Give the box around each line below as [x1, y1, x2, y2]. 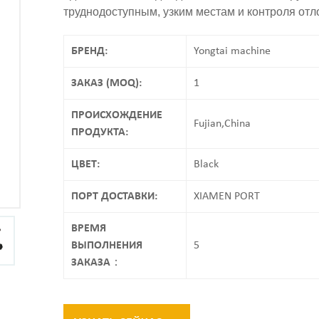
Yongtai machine [194, 45, 271, 57]
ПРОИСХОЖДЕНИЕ [71, 109, 162, 121]
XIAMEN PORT [194, 190, 261, 202]
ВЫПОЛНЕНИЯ [71, 239, 142, 251]
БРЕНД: [71, 45, 108, 57]
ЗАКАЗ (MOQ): [71, 77, 142, 89]
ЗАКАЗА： [71, 256, 122, 268]
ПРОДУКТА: [71, 126, 128, 138]
